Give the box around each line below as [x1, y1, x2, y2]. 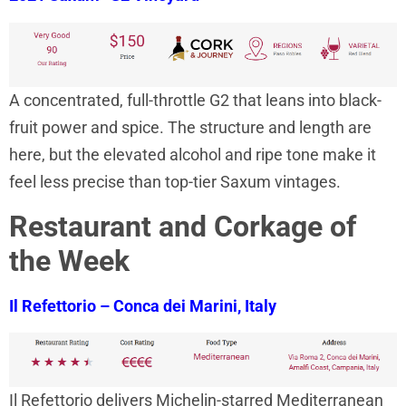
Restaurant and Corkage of [9, 208, 356, 244]
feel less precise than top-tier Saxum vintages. [9, 172, 341, 192]
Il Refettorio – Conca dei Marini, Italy [9, 295, 276, 315]
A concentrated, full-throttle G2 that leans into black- [9, 91, 382, 111]
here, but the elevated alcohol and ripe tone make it [9, 145, 376, 165]
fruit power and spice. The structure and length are [9, 118, 372, 138]
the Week [9, 243, 130, 278]
